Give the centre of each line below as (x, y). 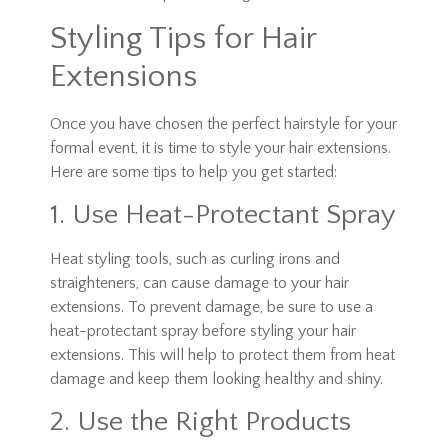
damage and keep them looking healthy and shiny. (216, 378)
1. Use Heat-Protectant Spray (223, 214)
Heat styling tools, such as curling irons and (195, 258)
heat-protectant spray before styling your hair (203, 330)
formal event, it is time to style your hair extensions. (220, 147)
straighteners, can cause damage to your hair (199, 282)
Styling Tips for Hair (183, 38)
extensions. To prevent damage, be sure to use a (211, 306)
